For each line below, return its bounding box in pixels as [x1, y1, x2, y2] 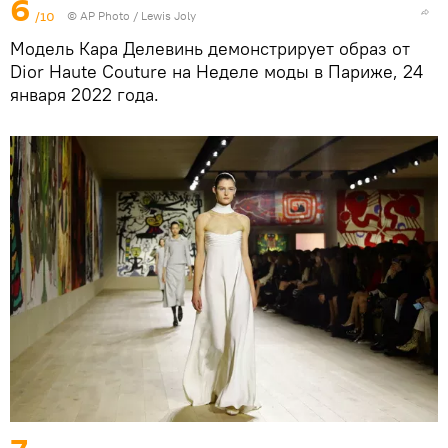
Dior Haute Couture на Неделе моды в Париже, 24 [10, 59, 423, 83]
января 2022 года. [10, 82, 159, 106]
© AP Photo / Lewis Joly [67, 7, 196, 23]
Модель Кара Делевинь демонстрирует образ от [10, 36, 410, 60]
